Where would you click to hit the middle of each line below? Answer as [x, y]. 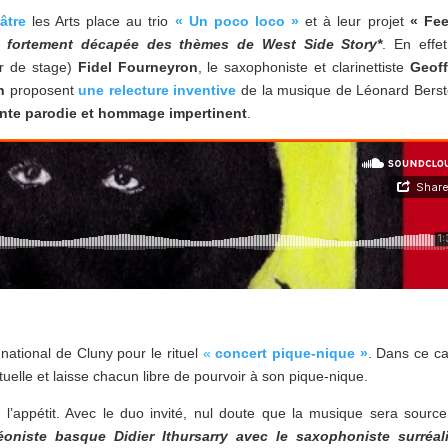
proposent [41, 90]
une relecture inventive [155, 90]
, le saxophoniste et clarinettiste [303, 67]
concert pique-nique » [291, 353]
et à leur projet [357, 21]
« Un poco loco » [237, 21]
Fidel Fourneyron [134, 67]
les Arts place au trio [100, 21]
